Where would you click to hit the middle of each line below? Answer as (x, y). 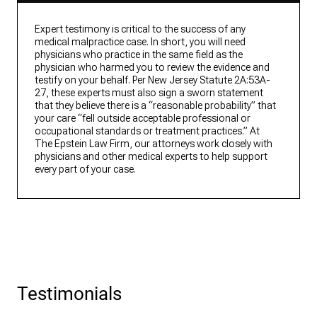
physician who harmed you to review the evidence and (152, 68)
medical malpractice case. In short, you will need (140, 42)
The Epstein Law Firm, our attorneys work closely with (154, 144)
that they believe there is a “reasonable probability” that (155, 106)
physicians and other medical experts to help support (151, 157)
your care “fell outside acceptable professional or (143, 119)
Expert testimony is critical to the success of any (140, 29)
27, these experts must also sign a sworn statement (149, 93)
